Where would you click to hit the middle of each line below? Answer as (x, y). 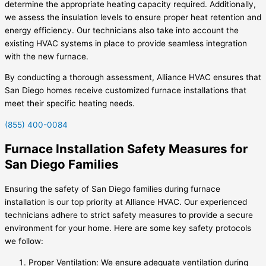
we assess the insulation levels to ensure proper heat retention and (133, 17)
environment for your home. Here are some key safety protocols (128, 228)
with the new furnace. (47, 56)
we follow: (24, 241)
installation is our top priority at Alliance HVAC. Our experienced (126, 202)
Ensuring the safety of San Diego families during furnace (113, 189)
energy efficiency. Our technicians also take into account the (122, 30)
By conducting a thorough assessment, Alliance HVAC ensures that (133, 77)
